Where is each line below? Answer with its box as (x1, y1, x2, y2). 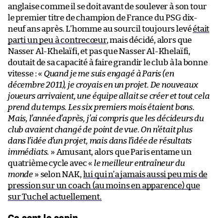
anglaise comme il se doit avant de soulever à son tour (8, 2, 207, 11)
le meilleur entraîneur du (93, 159, 185, 167)
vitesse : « (8, 69, 44, 78)
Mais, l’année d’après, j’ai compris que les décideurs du (8, 114, 204, 123)
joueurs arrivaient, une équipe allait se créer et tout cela (8, 91, 210, 100)
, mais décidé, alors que (106, 36, 192, 44)
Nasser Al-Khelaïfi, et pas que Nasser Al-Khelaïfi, (8, 47, 191, 55)
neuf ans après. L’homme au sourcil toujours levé (8, 24, 193, 33)
